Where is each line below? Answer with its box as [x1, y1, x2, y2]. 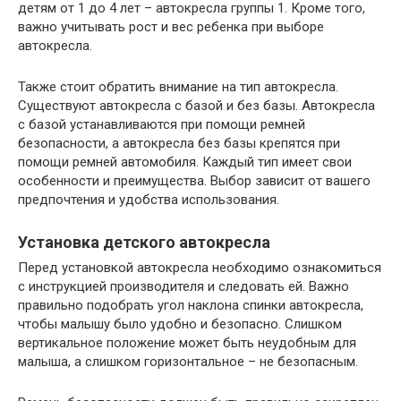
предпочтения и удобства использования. [18, 191, 279, 208]
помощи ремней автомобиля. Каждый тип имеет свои [18, 153, 352, 170]
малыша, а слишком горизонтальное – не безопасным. [18, 353, 358, 370]
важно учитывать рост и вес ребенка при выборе [18, 18, 324, 35]
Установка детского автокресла [18, 232, 270, 252]
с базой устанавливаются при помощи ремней [18, 115, 305, 132]
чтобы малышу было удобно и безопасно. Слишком [18, 315, 342, 332]
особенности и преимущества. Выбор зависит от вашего [18, 172, 371, 189]
